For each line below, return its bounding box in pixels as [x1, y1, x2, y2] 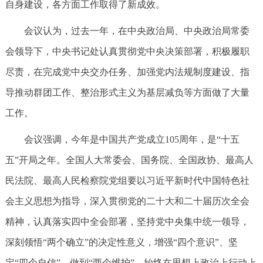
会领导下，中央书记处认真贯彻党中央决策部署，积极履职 [5, 46, 249, 56]
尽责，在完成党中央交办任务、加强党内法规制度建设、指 [5, 67, 249, 77]
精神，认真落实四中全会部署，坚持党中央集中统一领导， [5, 217, 249, 227]
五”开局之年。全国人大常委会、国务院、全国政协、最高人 [5, 155, 254, 165]
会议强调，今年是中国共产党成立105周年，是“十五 [23, 134, 240, 144]
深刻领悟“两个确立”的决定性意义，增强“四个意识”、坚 [5, 237, 238, 247]
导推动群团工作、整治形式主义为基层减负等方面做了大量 [5, 87, 249, 97]
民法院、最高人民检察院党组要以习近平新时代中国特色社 [5, 176, 249, 186]
